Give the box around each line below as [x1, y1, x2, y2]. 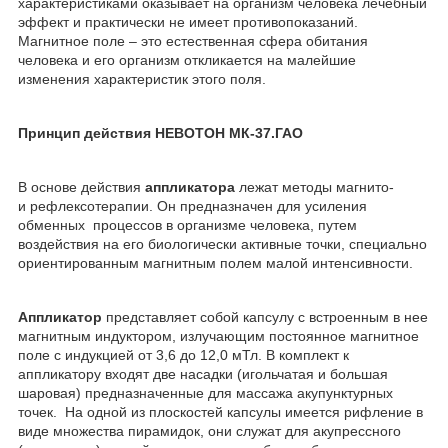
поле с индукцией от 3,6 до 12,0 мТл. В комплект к [18, 347, 349, 364]
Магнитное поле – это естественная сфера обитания [18, 33, 368, 50]
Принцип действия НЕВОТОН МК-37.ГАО [18, 125, 303, 142]
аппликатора [145, 179, 235, 196]
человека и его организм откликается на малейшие [18, 52, 356, 69]
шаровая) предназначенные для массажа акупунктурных [18, 385, 393, 402]
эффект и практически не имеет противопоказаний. [18, 14, 358, 31]
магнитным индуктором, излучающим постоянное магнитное [18, 328, 419, 345]
